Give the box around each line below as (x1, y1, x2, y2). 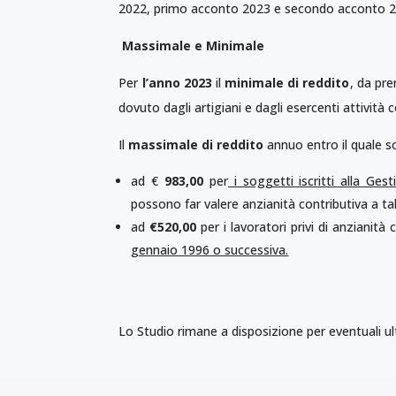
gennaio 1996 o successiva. (131, 240, 289, 258)
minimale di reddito (225, 73, 350, 91)
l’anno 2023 (141, 73, 212, 91)
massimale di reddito (128, 135, 264, 153)
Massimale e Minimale (122, 36, 265, 54)
